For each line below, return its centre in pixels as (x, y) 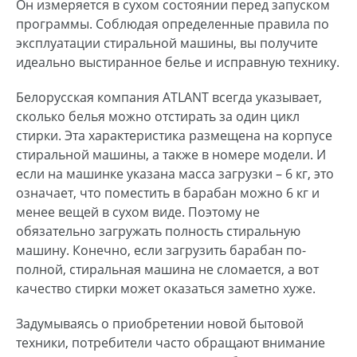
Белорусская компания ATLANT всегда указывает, (169, 98)
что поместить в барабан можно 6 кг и (200, 193)
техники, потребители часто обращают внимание (171, 343)
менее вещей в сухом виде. (102, 212)
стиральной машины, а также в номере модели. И (171, 155)
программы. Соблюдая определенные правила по (173, 24)
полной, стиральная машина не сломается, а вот (167, 270)
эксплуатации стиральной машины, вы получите (167, 43)
